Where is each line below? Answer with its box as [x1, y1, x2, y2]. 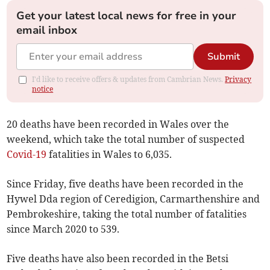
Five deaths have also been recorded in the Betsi [7, 253, 229, 265]
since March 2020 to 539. [7, 223, 120, 236]
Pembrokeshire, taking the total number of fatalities [7, 208, 247, 221]
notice [32, 84, 54, 94]
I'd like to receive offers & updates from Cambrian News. [32, 75, 225, 84]
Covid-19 [7, 148, 47, 161]
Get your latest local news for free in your [16, 8, 237, 24]
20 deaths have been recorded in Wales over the [7, 118, 230, 131]
